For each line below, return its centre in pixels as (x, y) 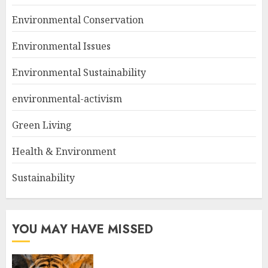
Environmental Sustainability (79, 72)
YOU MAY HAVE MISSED (83, 229)
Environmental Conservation (78, 20)
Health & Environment (64, 151)
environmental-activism (67, 99)
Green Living (42, 125)
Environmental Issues (61, 46)
